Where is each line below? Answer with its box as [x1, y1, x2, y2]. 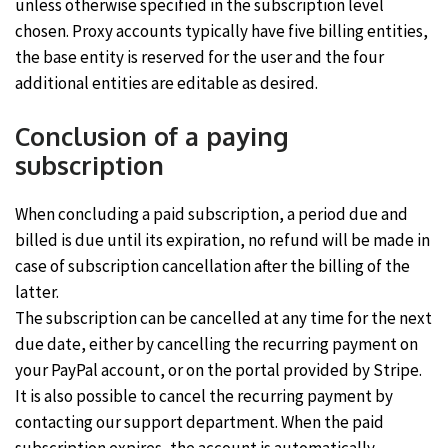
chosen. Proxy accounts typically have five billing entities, [15, 20, 428, 42]
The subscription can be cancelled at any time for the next [15, 306, 432, 329]
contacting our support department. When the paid [15, 410, 384, 433]
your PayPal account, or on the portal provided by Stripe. [15, 358, 422, 381]
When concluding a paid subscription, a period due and [15, 202, 408, 225]
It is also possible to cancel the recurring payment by [15, 384, 393, 407]
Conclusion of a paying [15, 119, 289, 152]
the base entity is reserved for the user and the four [15, 46, 384, 68]
